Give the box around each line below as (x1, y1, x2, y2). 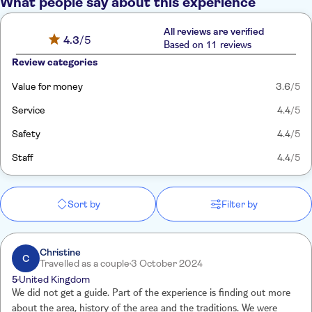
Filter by (221, 198, 258, 210)
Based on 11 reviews (163, 40, 251, 52)
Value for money (12, 81, 83, 92)
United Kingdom (19, 274, 90, 285)
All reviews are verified (163, 26, 264, 37)
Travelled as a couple (40, 258, 130, 269)
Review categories (12, 56, 97, 68)
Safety (12, 128, 40, 139)
